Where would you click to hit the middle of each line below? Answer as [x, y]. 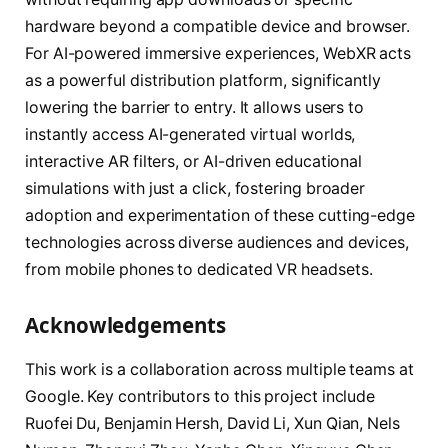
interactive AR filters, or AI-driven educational [194, 161]
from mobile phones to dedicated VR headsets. [199, 269]
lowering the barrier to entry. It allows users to [195, 107]
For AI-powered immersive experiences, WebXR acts [218, 53]
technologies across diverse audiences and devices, [217, 242]
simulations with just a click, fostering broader [195, 188]
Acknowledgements [125, 325]
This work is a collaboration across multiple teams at [219, 369]
